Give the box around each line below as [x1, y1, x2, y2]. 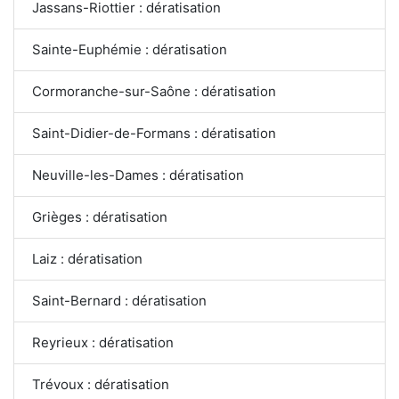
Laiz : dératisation [32, 249, 142, 267]
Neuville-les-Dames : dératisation [32, 166, 244, 183]
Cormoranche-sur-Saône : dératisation [32, 82, 276, 100]
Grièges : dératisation [32, 208, 167, 225]
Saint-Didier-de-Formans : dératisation [32, 124, 276, 142]
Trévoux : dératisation [32, 375, 169, 393]
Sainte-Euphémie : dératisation [32, 40, 227, 58]
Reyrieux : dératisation [32, 333, 174, 351]
